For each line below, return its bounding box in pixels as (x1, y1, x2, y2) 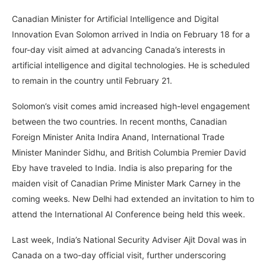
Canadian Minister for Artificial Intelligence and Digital (12, 14, 218, 24)
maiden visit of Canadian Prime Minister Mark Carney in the (12, 178, 240, 189)
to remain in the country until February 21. (12, 75, 172, 86)
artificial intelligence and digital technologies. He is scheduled (12, 60, 250, 71)
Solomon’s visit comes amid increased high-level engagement (12, 101, 250, 112)
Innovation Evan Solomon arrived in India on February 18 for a (12, 29, 250, 40)
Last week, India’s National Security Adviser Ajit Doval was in (12, 235, 246, 245)
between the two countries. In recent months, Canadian (12, 116, 227, 127)
